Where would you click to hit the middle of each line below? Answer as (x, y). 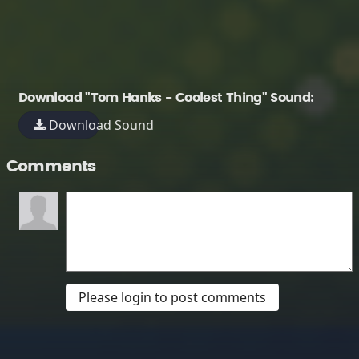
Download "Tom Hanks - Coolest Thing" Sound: (166, 98)
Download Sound (100, 125)
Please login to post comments (172, 297)
